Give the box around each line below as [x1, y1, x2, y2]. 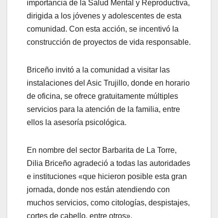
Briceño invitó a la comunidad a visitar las [27, 66, 170, 74]
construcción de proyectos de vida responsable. [27, 38, 191, 47]
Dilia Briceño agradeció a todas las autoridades [27, 159, 190, 168]
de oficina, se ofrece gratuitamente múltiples [27, 92, 178, 101]
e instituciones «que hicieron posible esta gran [27, 172, 187, 181]
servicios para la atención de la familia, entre [27, 105, 180, 114]
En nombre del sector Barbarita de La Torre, [27, 146, 177, 155]
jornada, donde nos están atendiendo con [27, 185, 170, 194]
